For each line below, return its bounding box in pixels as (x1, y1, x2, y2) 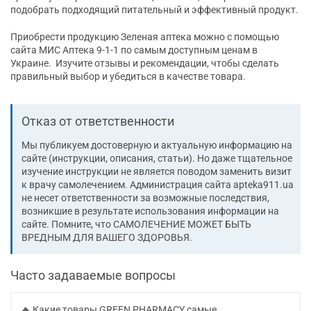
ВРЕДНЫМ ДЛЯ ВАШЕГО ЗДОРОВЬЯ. (22, 232, 192, 244)
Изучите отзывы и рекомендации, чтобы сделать (56, 58, 279, 69)
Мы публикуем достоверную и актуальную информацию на (22, 140, 292, 151)
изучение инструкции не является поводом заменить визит (22, 166, 292, 178)
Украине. (10, 58, 56, 69)
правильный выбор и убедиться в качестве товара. (10, 71, 246, 83)
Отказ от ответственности (22, 114, 174, 129)
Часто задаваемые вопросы (10, 268, 176, 283)
